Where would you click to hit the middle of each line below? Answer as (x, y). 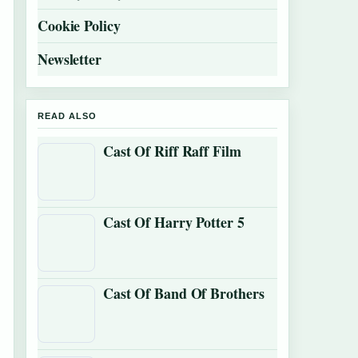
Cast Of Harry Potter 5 (174, 222)
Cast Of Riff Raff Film (172, 151)
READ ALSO (67, 116)
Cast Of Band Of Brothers (184, 293)
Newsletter (70, 59)
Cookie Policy (79, 26)
